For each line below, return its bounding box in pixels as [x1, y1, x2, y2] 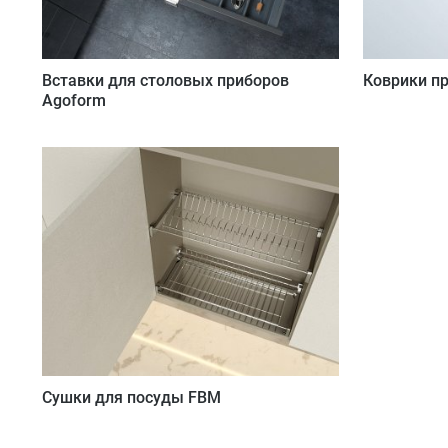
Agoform [42, 91, 106, 111]
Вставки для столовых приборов [42, 71, 289, 91]
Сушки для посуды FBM [42, 388, 221, 408]
